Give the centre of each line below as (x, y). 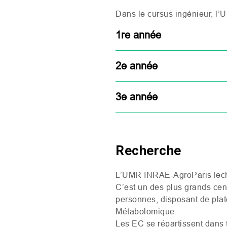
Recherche (148, 150)
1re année (138, 35)
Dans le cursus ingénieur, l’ (168, 14)
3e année (137, 97)
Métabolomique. (146, 211)
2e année (137, 66)
